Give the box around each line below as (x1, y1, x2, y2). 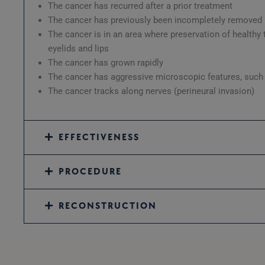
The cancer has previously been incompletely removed (48, 14, 262, 25)
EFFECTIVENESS (58, 132, 140, 144)
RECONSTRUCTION (58, 201, 157, 212)
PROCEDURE (58, 166, 122, 178)
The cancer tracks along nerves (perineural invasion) (48, 85, 254, 96)
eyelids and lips (48, 43, 109, 54)
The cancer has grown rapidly (48, 57, 163, 68)
